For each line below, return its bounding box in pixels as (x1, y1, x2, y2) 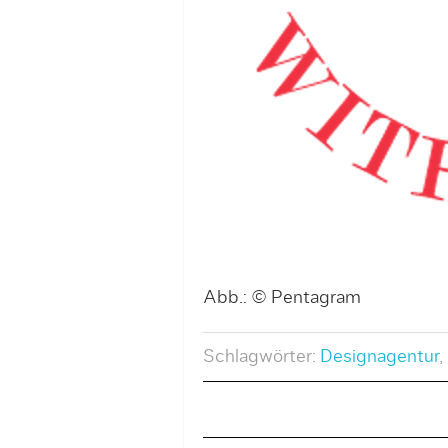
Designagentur (319, 347, 439, 366)
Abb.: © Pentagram (202, 288, 361, 307)
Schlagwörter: (202, 347, 320, 366)
